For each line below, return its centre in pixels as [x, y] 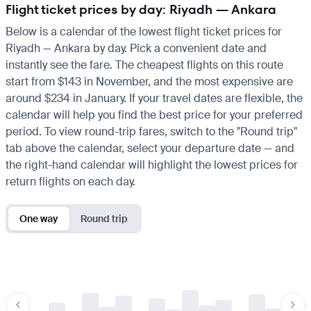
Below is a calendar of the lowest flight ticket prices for [144, 31]
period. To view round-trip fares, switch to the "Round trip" [151, 131]
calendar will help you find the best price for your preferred [154, 115]
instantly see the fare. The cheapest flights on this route [144, 65]
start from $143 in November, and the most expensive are [149, 81]
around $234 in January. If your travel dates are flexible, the [154, 98]
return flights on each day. [70, 181]
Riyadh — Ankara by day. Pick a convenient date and [136, 48]
